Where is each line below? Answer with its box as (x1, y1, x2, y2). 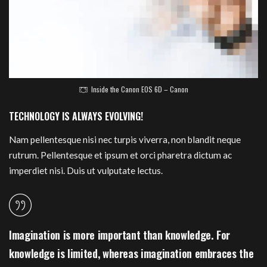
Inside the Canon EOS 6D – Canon (91, 84, 188, 95)
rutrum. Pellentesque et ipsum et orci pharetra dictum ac (9, 150, 232, 161)
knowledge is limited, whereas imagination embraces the (9, 244, 254, 261)
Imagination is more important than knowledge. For (9, 226, 231, 243)
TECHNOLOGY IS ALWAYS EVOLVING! (9, 108, 143, 123)
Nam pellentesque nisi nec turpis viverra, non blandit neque (9, 134, 241, 145)
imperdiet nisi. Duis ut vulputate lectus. (9, 165, 163, 176)
